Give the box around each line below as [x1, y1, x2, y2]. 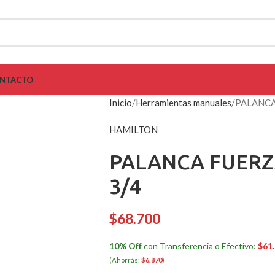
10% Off [109, 241, 142, 251]
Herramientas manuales [135, 97, 231, 108]
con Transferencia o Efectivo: [141, 241, 258, 251]
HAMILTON [109, 124, 158, 135]
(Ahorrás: [109, 256, 141, 264]
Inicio [109, 97, 132, 108]
